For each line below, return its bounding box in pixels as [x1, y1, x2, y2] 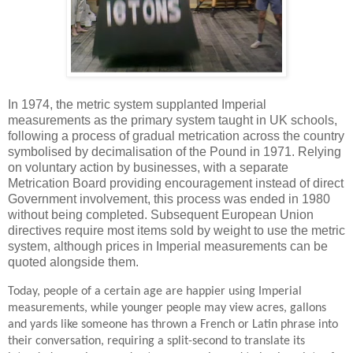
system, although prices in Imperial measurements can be [8, 240, 328, 254]
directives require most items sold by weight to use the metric [8, 224, 345, 238]
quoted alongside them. [8, 255, 139, 269]
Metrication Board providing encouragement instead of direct [8, 176, 344, 191]
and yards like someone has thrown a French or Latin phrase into [8, 318, 338, 332]
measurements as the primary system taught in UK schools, [8, 113, 337, 128]
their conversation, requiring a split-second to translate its [8, 335, 305, 348]
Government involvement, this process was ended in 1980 [8, 192, 330, 206]
